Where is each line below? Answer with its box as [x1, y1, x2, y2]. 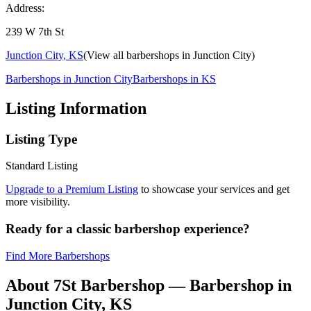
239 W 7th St [6, 25, 64, 37]
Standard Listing [6, 160, 78, 172]
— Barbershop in [165, 276, 292, 294]
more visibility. [6, 196, 70, 208]
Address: [6, 1, 44, 14]
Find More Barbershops [6, 249, 110, 262]
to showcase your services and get [138, 183, 289, 196]
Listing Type [6, 131, 77, 146]
